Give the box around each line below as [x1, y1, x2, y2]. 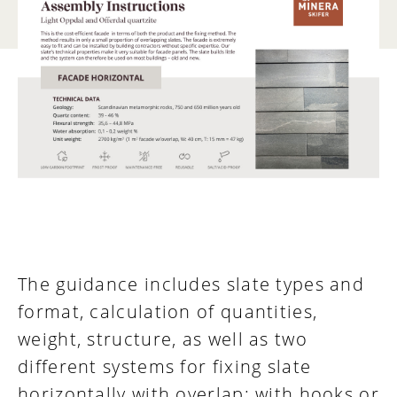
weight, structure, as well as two [18, 327, 307, 352]
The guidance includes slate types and [18, 272, 365, 297]
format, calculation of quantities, [18, 300, 318, 324]
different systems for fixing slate [18, 354, 312, 379]
